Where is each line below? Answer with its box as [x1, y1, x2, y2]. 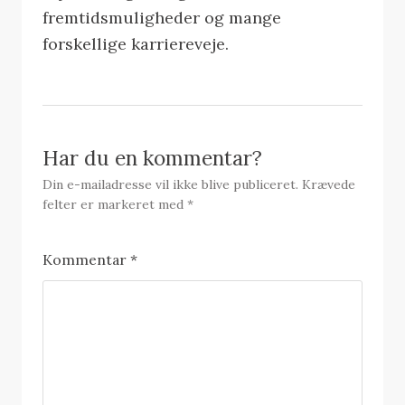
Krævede [302, 175, 356, 193]
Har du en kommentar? [42, 144, 263, 171]
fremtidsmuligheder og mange [42, 6, 282, 28]
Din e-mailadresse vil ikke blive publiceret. [42, 175, 299, 193]
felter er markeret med [42, 195, 188, 212]
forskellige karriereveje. [42, 33, 230, 54]
